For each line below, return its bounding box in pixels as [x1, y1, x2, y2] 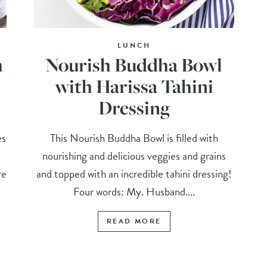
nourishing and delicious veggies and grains [42, 147, 226, 165]
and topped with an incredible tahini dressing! [36, 165, 232, 183]
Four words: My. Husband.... [73, 183, 195, 201]
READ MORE [106, 216, 162, 227]
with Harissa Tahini [54, 73, 213, 100]
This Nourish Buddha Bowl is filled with [49, 129, 218, 147]
